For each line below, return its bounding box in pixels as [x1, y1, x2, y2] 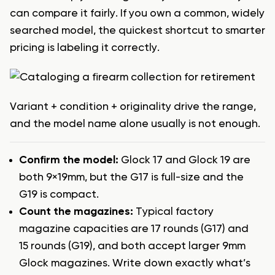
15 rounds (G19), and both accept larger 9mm [19, 241, 246, 252]
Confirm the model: [19, 155, 118, 166]
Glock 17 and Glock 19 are [118, 155, 250, 166]
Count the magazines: [19, 206, 133, 218]
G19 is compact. [19, 189, 99, 201]
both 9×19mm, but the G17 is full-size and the [19, 172, 244, 184]
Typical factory [133, 206, 214, 218]
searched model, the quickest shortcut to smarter [10, 25, 265, 37]
